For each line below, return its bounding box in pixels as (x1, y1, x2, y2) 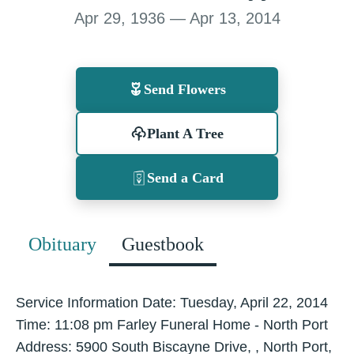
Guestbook (122, 233, 204, 254)
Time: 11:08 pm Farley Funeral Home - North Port (16, 316, 328, 333)
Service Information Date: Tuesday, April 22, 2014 (16, 294, 328, 311)
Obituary (28, 233, 96, 254)
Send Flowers (144, 81, 226, 97)
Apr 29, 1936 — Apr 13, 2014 (73, 9, 281, 27)
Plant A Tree (146, 125, 224, 141)
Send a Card (146, 169, 224, 186)
